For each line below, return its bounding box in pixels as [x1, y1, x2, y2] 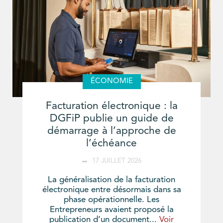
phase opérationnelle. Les [64, 196, 159, 205]
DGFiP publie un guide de [49, 113, 174, 124]
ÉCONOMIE [90, 78, 133, 86]
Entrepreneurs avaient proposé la [49, 206, 174, 215]
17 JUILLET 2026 [92, 158, 141, 165]
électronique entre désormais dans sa [42, 186, 181, 195]
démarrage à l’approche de [47, 126, 176, 137]
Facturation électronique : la [45, 101, 178, 112]
